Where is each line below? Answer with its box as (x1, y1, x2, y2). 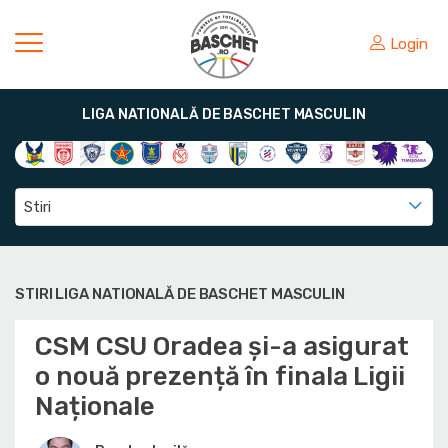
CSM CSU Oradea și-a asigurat (35, 331, 410, 363)
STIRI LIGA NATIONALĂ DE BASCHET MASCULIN (15, 285, 345, 304)
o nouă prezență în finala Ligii (35, 361, 405, 393)
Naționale (35, 391, 156, 423)
